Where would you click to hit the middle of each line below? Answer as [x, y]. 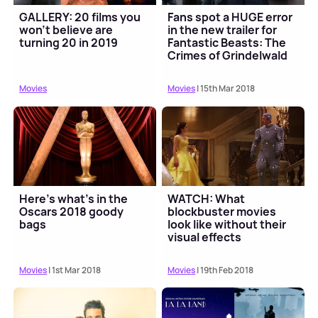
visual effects [205, 237]
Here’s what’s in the [74, 198]
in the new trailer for [223, 30]
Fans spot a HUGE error [230, 17]
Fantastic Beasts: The [227, 43]
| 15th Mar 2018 [225, 89]
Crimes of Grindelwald [228, 56]
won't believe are [66, 30]
